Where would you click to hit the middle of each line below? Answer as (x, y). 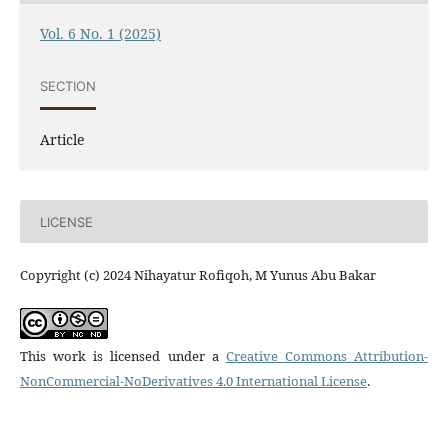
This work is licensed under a (122, 356)
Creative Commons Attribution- (327, 356)
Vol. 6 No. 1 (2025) (100, 34)
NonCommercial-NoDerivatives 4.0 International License (193, 381)
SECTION (67, 85)
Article (61, 140)
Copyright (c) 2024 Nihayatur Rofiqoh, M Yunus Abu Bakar (197, 275)
